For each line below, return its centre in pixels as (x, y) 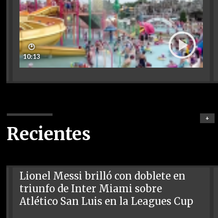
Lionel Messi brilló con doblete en (103, 176)
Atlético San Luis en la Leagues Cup (107, 201)
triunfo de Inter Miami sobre (91, 189)
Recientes (48, 134)
